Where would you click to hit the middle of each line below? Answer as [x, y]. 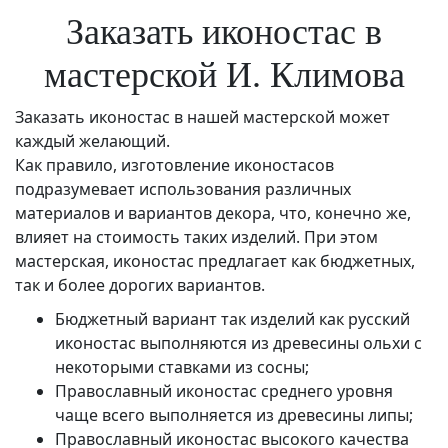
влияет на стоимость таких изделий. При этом [196, 237]
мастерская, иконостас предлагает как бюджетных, [215, 261]
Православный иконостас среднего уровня [224, 391]
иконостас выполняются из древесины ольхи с [238, 343]
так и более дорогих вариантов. [140, 285]
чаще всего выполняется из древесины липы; [234, 415]
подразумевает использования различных [183, 189]
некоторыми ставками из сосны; [182, 367]
